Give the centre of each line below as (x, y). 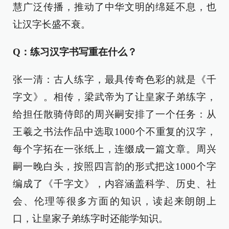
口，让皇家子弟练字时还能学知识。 (90, 219)
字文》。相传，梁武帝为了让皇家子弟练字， (114, 97)
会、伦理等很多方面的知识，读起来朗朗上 (114, 201)
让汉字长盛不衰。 (52, 25)
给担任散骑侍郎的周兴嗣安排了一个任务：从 (114, 114)
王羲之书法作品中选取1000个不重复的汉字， (114, 132)
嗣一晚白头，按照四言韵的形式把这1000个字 (114, 167)
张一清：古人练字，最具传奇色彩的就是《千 (114, 80)
